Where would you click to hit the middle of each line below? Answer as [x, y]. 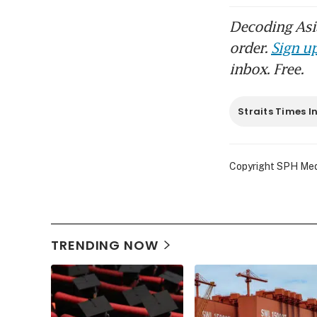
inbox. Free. [266, 68]
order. [250, 47]
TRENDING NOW [105, 245]
